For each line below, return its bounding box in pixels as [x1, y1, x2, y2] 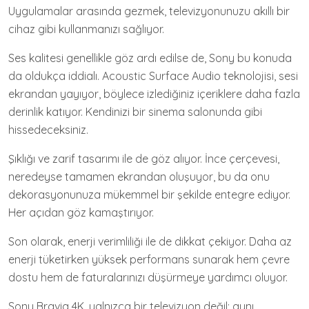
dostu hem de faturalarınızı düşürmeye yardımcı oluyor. [8, 270, 288, 284]
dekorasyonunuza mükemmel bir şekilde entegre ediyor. [8, 188, 290, 201]
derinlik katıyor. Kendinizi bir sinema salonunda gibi [8, 105, 262, 119]
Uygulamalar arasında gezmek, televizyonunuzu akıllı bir [8, 4, 290, 18]
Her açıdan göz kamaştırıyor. [8, 206, 154, 219]
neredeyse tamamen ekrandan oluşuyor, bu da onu [8, 170, 270, 183]
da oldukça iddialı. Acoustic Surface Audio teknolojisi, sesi [8, 69, 298, 83]
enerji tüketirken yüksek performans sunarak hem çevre [8, 252, 290, 266]
